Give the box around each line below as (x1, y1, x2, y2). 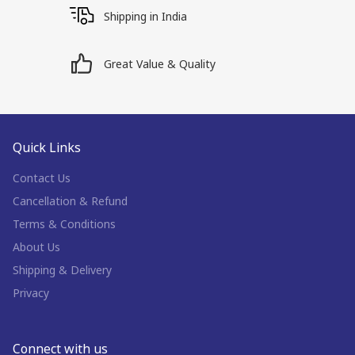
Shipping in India (104, 8, 188, 24)
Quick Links (13, 139, 81, 156)
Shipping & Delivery (13, 262, 112, 277)
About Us (13, 239, 60, 254)
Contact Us (13, 170, 71, 185)
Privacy (13, 285, 49, 300)
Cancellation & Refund (13, 193, 128, 208)
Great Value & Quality (104, 55, 216, 71)
